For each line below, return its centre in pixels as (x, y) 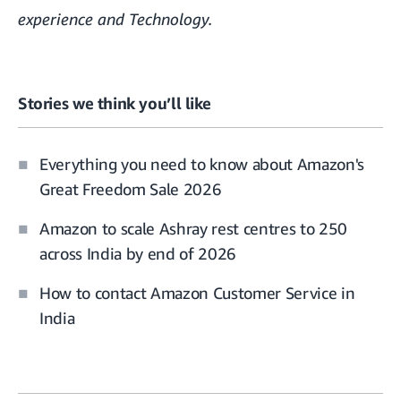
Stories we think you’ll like (115, 102)
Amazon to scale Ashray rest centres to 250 (193, 229)
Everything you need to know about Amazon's (202, 164)
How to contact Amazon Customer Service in (197, 293)
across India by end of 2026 (138, 254)
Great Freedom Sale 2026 (131, 189)
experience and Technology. (115, 18)
